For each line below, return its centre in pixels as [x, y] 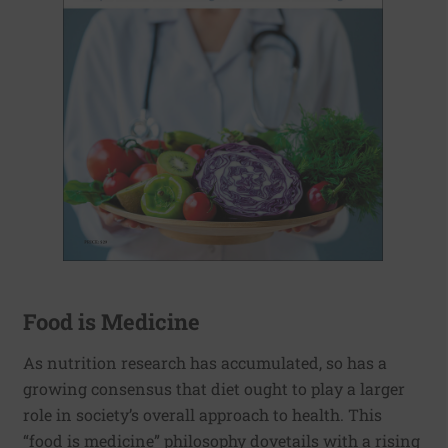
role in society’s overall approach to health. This [202, 415]
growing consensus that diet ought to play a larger [214, 389]
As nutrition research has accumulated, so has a [205, 363]
